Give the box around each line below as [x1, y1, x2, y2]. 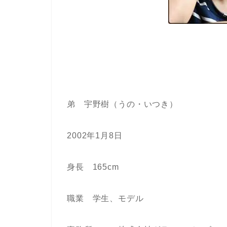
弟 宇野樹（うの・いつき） [67, 99, 178, 108]
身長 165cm [67, 162, 119, 171]
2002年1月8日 [67, 131, 123, 140]
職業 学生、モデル [67, 194, 144, 203]
